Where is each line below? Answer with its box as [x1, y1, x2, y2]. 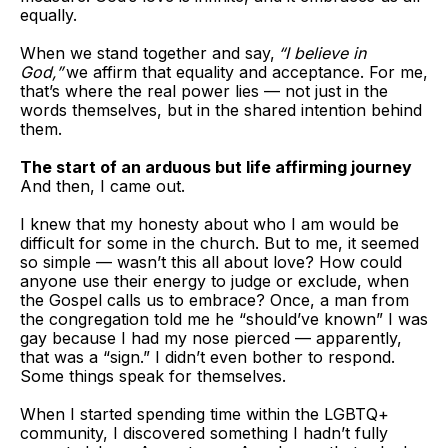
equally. [20, 5, 77, 25]
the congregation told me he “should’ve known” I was [20, 309, 428, 329]
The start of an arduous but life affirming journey [20, 157, 412, 177]
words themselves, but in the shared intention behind [20, 100, 422, 120]
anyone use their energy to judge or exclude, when [20, 271, 409, 291]
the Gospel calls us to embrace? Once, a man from [20, 290, 409, 310]
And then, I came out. [20, 176, 185, 196]
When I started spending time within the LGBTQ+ [20, 404, 389, 424]
